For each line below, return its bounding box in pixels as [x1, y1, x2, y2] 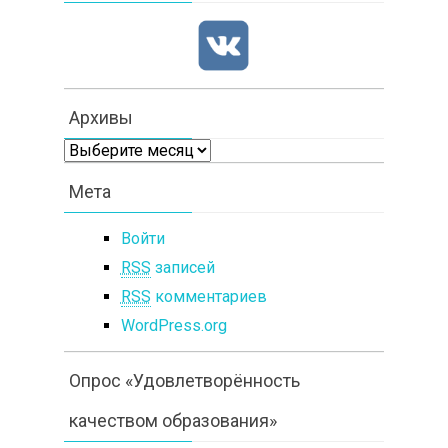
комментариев [150, 286, 267, 306]
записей [150, 257, 215, 277]
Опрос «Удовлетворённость [68, 369, 300, 391]
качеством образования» [68, 409, 277, 431]
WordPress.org [120, 315, 227, 335]
